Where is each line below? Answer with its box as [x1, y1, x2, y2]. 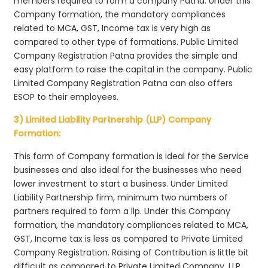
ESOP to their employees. [14, 90, 119, 103]
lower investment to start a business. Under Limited [14, 177, 229, 190]
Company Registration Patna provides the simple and [14, 49, 238, 62]
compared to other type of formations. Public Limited [14, 35, 239, 48]
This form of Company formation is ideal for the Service [14, 150, 249, 162]
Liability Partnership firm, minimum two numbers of [14, 191, 229, 203]
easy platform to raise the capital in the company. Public [14, 63, 253, 75]
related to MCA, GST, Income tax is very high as [14, 22, 211, 34]
